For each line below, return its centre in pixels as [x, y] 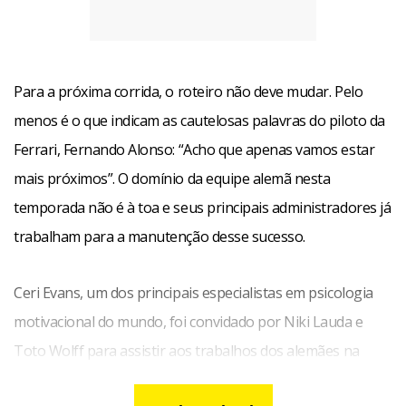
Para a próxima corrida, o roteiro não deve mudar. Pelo [188, 92]
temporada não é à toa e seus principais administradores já [203, 208]
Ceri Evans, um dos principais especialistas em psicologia [193, 293]
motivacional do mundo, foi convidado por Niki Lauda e [188, 322]
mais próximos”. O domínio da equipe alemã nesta [172, 179]
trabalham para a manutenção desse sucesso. [159, 237]
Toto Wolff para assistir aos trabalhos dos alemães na [187, 351]
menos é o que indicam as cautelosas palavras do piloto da [199, 121]
